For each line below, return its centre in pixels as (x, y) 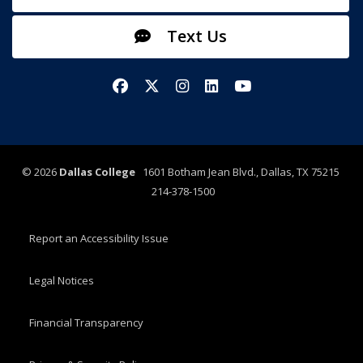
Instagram (214, 86)
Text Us (194, 36)
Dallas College (97, 171)
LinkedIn (239, 86)
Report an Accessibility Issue (99, 238)
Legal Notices (62, 280)
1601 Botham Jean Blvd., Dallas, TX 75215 (238, 171)
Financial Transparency (86, 322)
